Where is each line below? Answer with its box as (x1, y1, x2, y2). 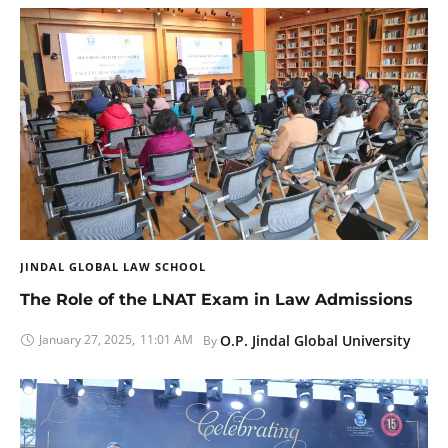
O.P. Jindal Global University (220, 331, 411, 351)
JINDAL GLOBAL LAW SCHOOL (20, 259, 206, 275)
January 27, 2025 (39, 331, 132, 349)
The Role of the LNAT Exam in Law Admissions (20, 290, 413, 310)
